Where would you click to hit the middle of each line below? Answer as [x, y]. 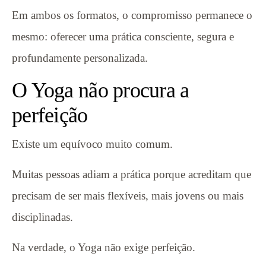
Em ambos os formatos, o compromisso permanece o [132, 15]
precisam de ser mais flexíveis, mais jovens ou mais [128, 195]
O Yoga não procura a [101, 90]
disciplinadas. [42, 217]
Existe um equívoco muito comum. [92, 144]
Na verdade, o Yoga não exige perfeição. [104, 247]
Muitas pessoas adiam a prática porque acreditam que [132, 174]
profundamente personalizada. [80, 58]
